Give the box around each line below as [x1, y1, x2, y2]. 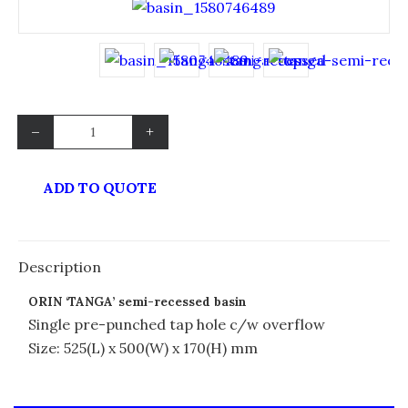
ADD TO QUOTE [43, 178, 156, 197]
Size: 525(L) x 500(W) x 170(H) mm [28, 339, 258, 357]
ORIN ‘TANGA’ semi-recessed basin [28, 294, 247, 310]
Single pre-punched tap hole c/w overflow [28, 315, 325, 333]
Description [18, 258, 101, 276]
